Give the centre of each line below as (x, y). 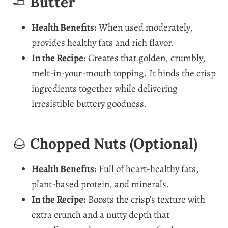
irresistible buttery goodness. (89, 104)
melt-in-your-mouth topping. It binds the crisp (124, 73)
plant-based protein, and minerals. (101, 184)
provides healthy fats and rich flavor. (103, 42)
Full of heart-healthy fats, (148, 169)
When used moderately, (145, 27)
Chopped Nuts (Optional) (114, 143)
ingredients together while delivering (105, 88)
